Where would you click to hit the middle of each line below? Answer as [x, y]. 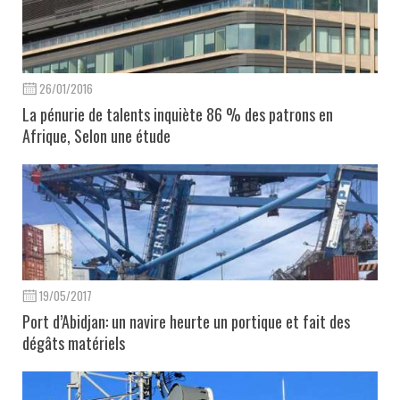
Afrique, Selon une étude [96, 135]
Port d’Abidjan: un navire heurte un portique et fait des [186, 321]
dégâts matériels [74, 342]
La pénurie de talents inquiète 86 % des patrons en [178, 114]
